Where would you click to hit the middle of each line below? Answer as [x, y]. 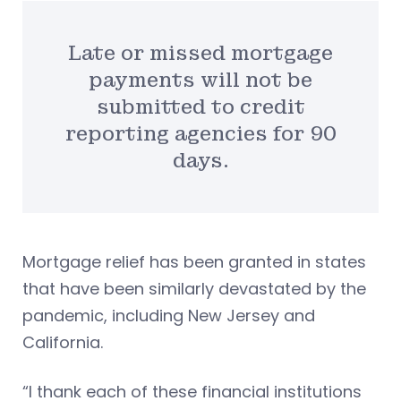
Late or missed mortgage [200, 53]
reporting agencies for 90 [200, 133]
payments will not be [200, 80]
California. [65, 343]
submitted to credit [200, 107]
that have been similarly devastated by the [194, 289]
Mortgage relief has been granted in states [194, 262]
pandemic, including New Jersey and [169, 316]
